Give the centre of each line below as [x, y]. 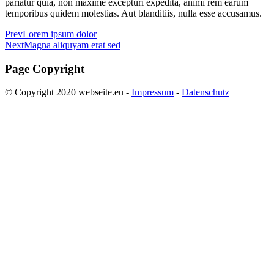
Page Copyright [45, 68]
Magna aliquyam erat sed [72, 45]
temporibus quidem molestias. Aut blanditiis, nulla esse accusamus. [133, 13]
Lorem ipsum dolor [60, 34]
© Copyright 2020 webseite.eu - [68, 92]
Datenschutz [206, 92]
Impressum [153, 92]
